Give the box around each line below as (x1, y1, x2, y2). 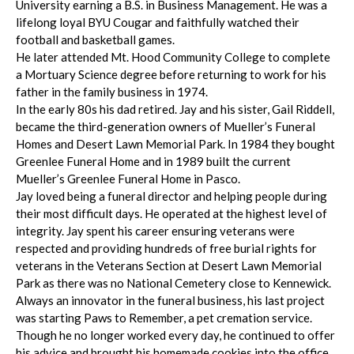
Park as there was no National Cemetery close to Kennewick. (16, 276, 331, 291)
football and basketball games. (16, 32, 175, 47)
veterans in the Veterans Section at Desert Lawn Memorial (16, 258, 322, 273)
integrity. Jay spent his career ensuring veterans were (16, 224, 295, 239)
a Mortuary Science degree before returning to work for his (16, 67, 326, 82)
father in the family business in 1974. (16, 85, 208, 100)
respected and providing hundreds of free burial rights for (16, 241, 317, 256)
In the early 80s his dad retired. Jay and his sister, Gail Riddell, (16, 102, 334, 117)
